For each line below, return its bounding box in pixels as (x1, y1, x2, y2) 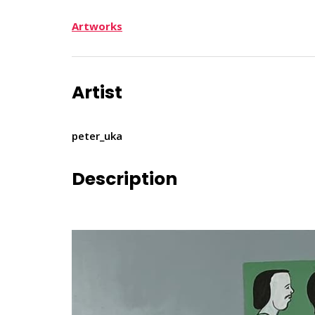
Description (72, 166, 177, 191)
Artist (72, 79, 122, 105)
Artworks (72, 18, 122, 33)
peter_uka (72, 128, 122, 143)
